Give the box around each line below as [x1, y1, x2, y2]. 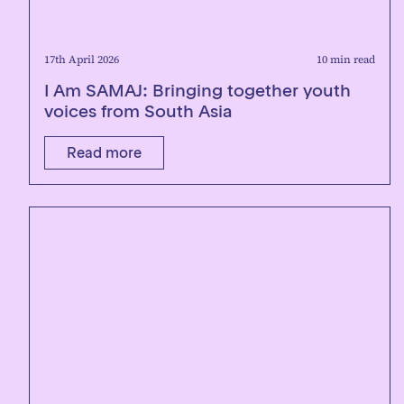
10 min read [317, 52, 375, 67]
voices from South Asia [44, 100, 233, 122]
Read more [67, 143, 142, 161]
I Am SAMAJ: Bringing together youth [44, 79, 351, 101]
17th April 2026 [44, 52, 119, 67]
